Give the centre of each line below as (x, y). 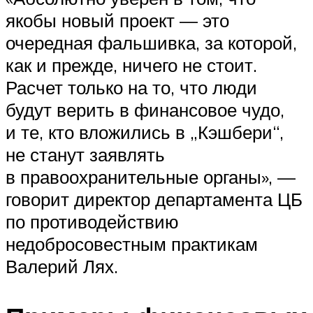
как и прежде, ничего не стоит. (131, 65)
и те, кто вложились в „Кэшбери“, (145, 132)
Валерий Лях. (62, 267)
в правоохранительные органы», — (151, 177)
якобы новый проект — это (117, 21)
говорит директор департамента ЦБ (154, 199)
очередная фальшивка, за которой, (151, 43)
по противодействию (92, 222)
